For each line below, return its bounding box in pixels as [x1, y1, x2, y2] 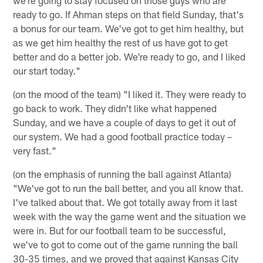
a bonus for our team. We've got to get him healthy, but [13, 22, 244, 34]
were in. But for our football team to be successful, [13, 224, 227, 236]
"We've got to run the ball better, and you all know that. [13, 181, 244, 194]
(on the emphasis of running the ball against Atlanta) [13, 167, 232, 180]
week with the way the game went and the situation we [13, 210, 247, 222]
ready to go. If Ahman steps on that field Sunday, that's [13, 8, 244, 20]
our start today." [13, 64, 81, 76]
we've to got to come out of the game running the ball [13, 238, 238, 250]
